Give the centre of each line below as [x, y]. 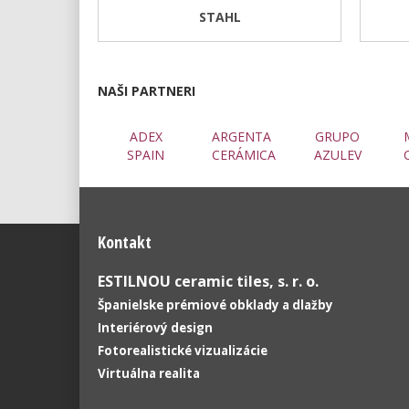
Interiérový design [155, 327]
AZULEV [337, 154]
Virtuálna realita [149, 373]
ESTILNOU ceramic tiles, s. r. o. [208, 281]
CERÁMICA [244, 154]
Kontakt [125, 241]
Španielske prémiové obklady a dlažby [217, 304]
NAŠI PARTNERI [147, 90]
